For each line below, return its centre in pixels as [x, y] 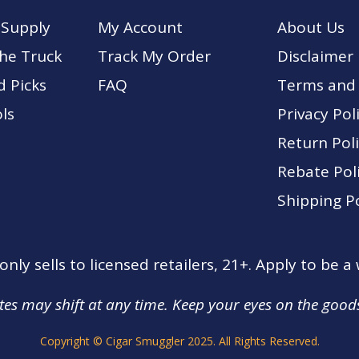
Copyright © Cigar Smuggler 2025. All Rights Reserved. [179, 341]
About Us [311, 27]
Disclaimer [315, 56]
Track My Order [154, 56]
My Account [140, 27]
